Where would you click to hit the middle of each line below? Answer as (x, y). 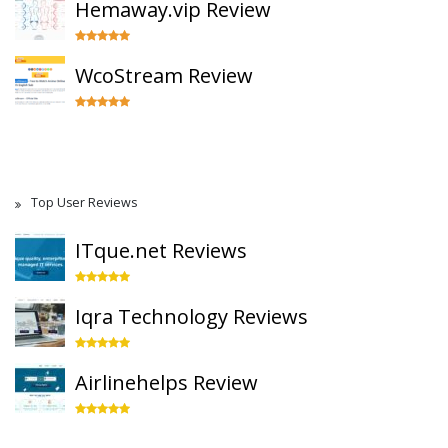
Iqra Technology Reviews (191, 316)
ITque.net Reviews (161, 250)
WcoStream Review (164, 75)
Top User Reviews (84, 202)
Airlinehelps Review (166, 382)
